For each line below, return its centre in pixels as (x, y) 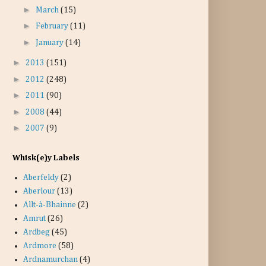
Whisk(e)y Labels (46, 158)
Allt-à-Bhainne (49, 205)
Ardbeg (36, 232)
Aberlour (39, 191)
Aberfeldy (41, 178)
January (50, 42)
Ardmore (39, 246)
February (53, 26)
